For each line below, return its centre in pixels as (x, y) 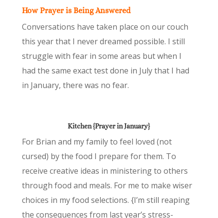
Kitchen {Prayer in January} (109, 126)
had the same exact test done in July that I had (105, 70)
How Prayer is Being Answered (76, 10)
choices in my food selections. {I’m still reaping (106, 200)
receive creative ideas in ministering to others (105, 171)
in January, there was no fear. (75, 85)
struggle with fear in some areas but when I (101, 56)
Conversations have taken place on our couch (105, 27)
